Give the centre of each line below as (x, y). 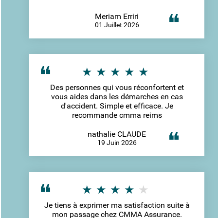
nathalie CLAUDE (117, 134)
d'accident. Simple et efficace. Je (117, 106)
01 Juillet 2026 (117, 25)
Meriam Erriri (117, 16)
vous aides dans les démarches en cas (117, 96)
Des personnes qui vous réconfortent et (117, 87)
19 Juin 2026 (117, 142)
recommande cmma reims (117, 115)
